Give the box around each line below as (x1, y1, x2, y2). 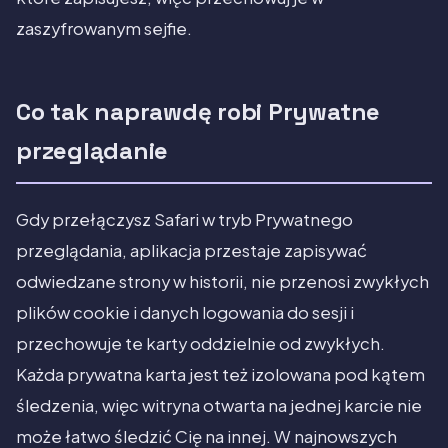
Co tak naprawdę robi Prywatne (16, 96, 381, 128)
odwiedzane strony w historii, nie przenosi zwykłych (16, 271, 429, 293)
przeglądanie (16, 135, 169, 167)
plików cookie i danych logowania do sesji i (16, 302, 354, 324)
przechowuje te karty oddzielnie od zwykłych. (16, 333, 385, 355)
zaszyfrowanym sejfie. (16, 18, 192, 40)
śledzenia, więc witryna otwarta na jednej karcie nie (16, 395, 422, 417)
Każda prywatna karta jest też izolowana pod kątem (16, 364, 425, 386)
